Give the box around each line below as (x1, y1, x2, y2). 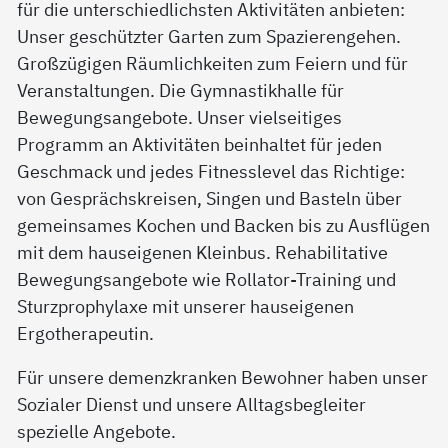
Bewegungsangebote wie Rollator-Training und (17, 266, 397, 291)
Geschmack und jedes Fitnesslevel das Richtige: (17, 158, 406, 183)
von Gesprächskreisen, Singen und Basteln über (17, 185, 403, 210)
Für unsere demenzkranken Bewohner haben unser (17, 364, 429, 389)
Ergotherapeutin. (17, 320, 155, 345)
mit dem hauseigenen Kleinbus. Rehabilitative (17, 239, 389, 264)
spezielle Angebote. (17, 418, 177, 443)
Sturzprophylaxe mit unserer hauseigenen (17, 293, 355, 318)
